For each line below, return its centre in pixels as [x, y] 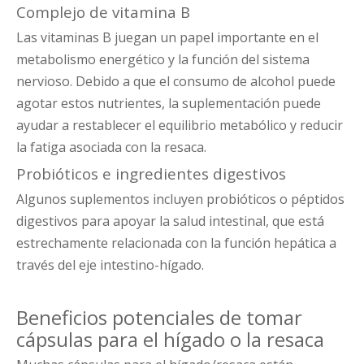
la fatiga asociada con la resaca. [111, 147]
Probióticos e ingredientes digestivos [151, 174]
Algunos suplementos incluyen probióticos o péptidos [180, 199]
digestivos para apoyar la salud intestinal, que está [170, 221]
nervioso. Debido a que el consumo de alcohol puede [176, 82]
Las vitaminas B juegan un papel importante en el [167, 38]
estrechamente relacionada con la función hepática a [176, 243]
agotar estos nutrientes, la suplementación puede [169, 104]
